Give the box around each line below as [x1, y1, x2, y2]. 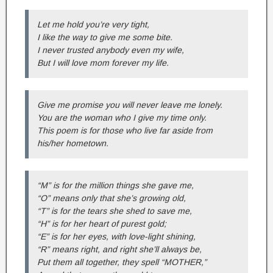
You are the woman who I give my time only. [37, 113, 207, 123]
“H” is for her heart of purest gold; [37, 219, 166, 229]
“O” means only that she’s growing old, [37, 193, 186, 204]
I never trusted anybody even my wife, [37, 45, 184, 55]
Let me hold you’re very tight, [37, 19, 149, 30]
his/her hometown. [37, 138, 108, 149]
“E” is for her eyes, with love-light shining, [37, 232, 196, 242]
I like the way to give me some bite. [37, 32, 172, 43]
